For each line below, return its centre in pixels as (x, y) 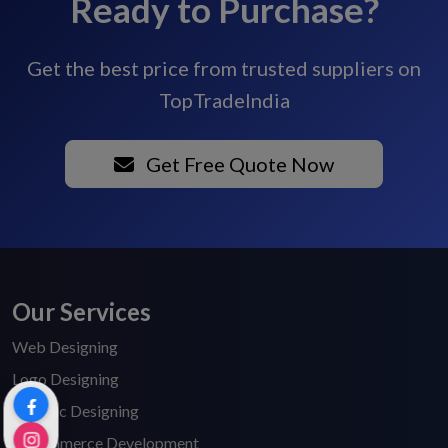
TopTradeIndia (224, 100)
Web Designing (65, 347)
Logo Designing (65, 379)
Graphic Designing (75, 411)
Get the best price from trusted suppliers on (224, 68)
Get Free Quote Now (238, 164)
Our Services (81, 312)
